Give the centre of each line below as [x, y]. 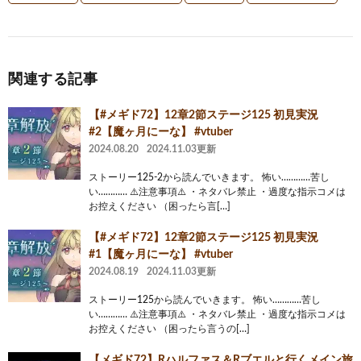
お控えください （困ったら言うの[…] [169, 328]
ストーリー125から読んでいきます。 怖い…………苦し [205, 299]
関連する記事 [53, 79]
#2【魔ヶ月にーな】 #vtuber [161, 132]
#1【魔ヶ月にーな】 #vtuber [161, 254]
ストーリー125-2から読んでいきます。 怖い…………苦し [209, 177]
